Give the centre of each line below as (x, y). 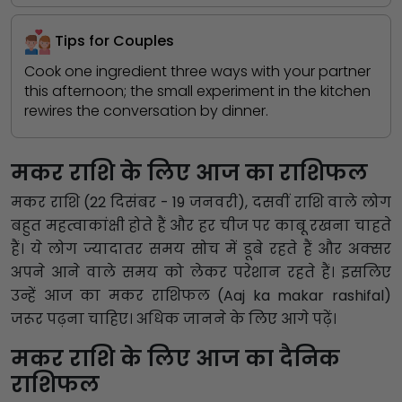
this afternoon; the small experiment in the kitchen (197, 91)
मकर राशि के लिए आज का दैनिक (175, 359)
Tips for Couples (114, 40)
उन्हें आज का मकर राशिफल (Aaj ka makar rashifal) (201, 296)
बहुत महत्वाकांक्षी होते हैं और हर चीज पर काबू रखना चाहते (201, 226)
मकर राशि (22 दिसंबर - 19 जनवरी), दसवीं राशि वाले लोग (201, 203)
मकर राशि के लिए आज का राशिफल (189, 172)
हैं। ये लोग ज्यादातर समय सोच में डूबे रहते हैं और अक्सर (201, 249)
